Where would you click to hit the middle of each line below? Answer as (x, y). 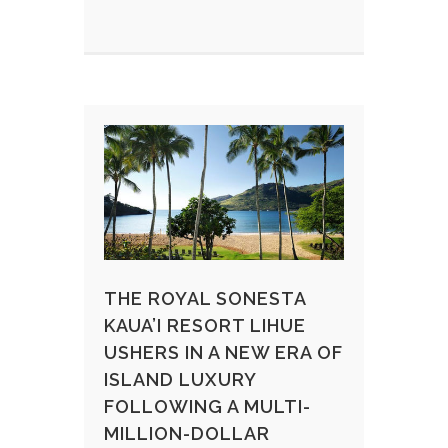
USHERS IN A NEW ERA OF (223, 352)
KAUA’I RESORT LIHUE (205, 325)
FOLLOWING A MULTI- (207, 406)
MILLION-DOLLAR (187, 433)
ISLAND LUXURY (180, 379)
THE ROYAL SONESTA (205, 298)
